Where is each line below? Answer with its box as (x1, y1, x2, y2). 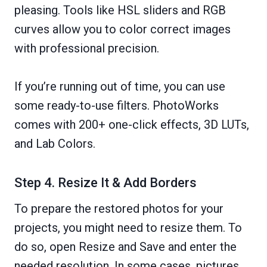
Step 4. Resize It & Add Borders (14, 175, 197, 190)
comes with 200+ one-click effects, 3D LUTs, (14, 117, 249, 132)
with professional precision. (14, 41, 159, 55)
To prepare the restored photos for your (14, 201, 223, 216)
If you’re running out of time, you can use (14, 79, 225, 94)
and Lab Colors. (14, 136, 95, 151)
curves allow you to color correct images (14, 22, 231, 36)
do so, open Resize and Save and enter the (14, 240, 237, 254)
